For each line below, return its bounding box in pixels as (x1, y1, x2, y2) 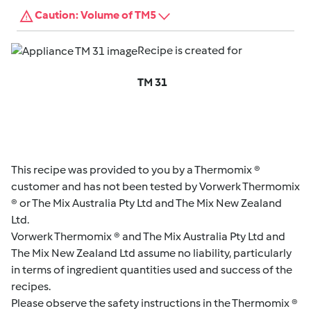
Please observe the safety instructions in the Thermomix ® (11, 296, 298, 310)
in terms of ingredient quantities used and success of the (11, 262, 292, 276)
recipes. (11, 279, 51, 293)
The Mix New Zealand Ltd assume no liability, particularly (11, 246, 292, 260)
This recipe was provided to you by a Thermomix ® (11, 162, 260, 176)
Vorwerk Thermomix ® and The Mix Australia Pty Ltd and (11, 229, 285, 243)
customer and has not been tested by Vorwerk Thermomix (11, 179, 300, 193)
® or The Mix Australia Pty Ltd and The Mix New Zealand (11, 196, 282, 210)
